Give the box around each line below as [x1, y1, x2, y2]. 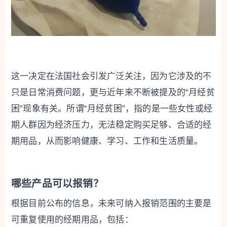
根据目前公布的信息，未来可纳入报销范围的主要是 [11, 198, 212, 208]
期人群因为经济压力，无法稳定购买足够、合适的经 [11, 120, 212, 130]
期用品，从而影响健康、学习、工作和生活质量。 [11, 136, 203, 146]
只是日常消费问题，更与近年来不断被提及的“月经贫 [11, 88, 215, 98]
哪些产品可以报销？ [11, 177, 103, 189]
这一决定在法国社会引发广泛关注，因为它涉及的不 [11, 71, 212, 82]
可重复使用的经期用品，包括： [11, 214, 133, 224]
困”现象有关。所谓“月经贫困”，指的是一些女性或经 [11, 104, 212, 114]
